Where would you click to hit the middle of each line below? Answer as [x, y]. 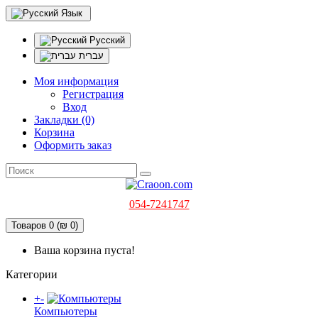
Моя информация [76, 81]
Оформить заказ [73, 145]
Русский [106, 40]
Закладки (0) [64, 120]
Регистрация [93, 94]
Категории [32, 274]
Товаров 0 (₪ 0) [45, 225]
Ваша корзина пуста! [84, 250]
